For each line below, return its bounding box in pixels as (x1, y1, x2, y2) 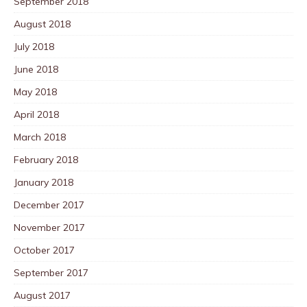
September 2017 (14, 266, 88, 279)
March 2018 (14, 130, 66, 143)
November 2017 (14, 221, 85, 234)
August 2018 (14, 17, 71, 30)
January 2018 (14, 175, 73, 188)
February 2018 (14, 153, 78, 166)
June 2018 (14, 62, 58, 75)
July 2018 (14, 40, 54, 53)
